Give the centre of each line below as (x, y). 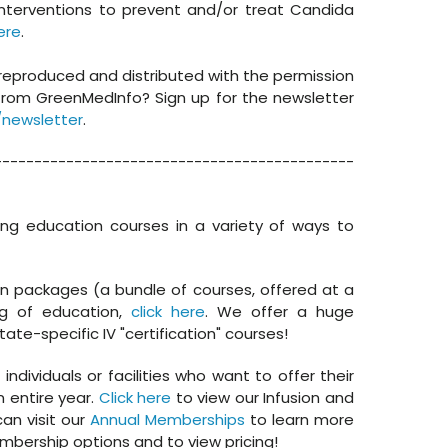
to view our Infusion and (263, 397)
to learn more (299, 419)
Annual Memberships (167, 419)
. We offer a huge (279, 311)
